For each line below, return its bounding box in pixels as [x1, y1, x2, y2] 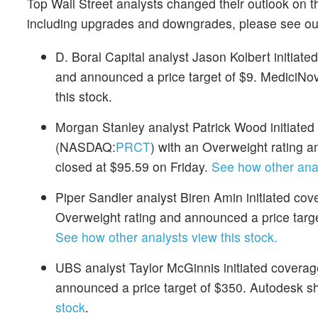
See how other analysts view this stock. [55, 228, 278, 246]
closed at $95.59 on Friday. [55, 158, 212, 176]
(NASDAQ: [55, 138, 116, 156]
